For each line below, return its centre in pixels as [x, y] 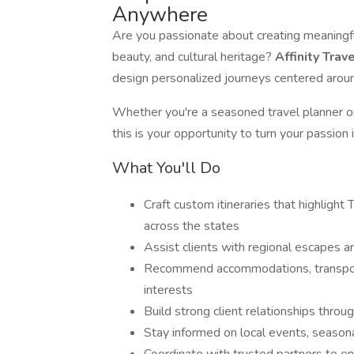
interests [168, 290]
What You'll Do [166, 168]
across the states [192, 226]
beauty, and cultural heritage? [194, 57]
